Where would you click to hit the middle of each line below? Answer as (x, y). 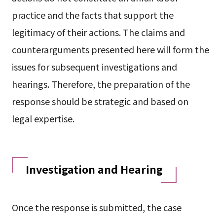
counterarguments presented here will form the (110, 50)
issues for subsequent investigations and (94, 67)
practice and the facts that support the (92, 15)
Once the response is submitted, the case (96, 207)
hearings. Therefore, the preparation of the (101, 84)
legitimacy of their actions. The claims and (98, 32)
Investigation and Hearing (94, 169)
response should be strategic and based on (100, 101)
